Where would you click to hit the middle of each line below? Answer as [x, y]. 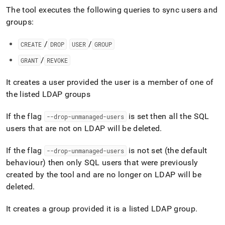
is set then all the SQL [168, 116]
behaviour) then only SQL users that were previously [102, 162]
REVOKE [58, 60]
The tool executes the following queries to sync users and [112, 10]
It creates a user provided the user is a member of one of [110, 82]
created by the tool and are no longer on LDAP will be [104, 175]
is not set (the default [167, 150]
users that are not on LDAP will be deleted [83, 128]
